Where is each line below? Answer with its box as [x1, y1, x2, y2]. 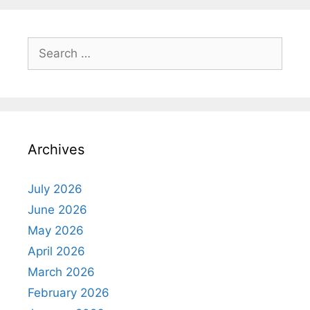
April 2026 [28, 244, 85, 258]
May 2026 [28, 223, 84, 237]
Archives [28, 140, 84, 158]
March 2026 [28, 264, 95, 279]
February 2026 [28, 285, 109, 300]
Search [27, 37, 66, 52]
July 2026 [28, 181, 82, 196]
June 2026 [28, 202, 87, 217]
